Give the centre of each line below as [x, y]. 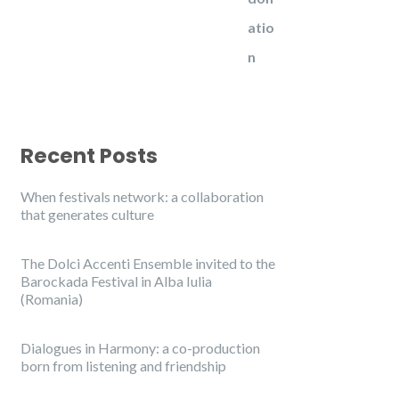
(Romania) [52, 299]
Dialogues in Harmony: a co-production [140, 348]
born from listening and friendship [123, 366]
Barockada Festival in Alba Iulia [116, 281]
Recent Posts [89, 156]
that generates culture [87, 214]
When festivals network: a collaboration [142, 196]
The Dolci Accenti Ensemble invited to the [148, 263]
